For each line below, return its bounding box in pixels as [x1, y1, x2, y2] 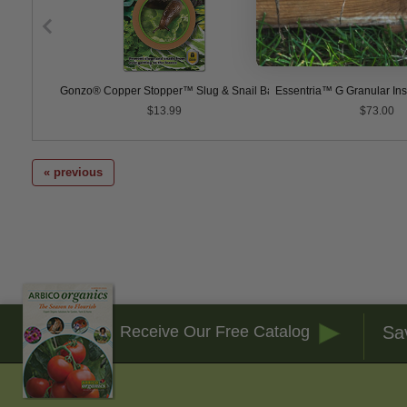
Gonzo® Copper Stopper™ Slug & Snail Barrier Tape [60, 84, 321, 98]
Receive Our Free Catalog [120, 323, 310, 342]
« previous [44, 165, 103, 180]
